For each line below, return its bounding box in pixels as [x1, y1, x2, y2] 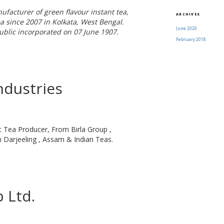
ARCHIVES [176, 12, 200, 17]
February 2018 [176, 36, 206, 43]
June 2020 [176, 25, 197, 32]
